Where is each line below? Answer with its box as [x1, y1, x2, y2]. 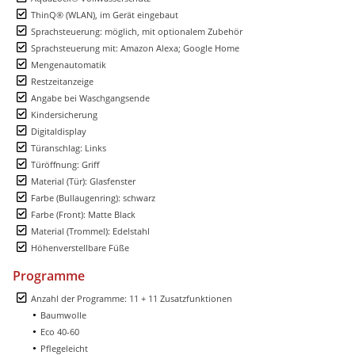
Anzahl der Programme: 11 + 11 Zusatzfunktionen [31, 292, 232, 305]
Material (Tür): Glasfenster [31, 175, 136, 188]
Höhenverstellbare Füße [31, 242, 129, 254]
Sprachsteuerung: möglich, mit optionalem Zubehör [31, 25, 242, 38]
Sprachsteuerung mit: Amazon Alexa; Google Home [31, 42, 239, 55]
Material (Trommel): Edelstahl [31, 225, 150, 238]
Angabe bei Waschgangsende [31, 92, 150, 105]
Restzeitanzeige [31, 75, 94, 88]
